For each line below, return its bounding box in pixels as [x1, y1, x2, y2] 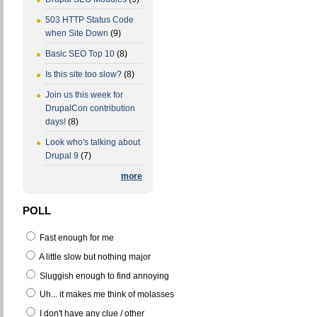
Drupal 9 [45, 151, 79, 161]
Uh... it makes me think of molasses [38, 289, 174, 300]
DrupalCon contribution [45, 103, 135, 114]
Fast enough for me [38, 233, 114, 243]
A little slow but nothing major [38, 251, 151, 262]
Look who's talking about [45, 137, 140, 148]
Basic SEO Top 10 [45, 49, 115, 59]
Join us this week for [45, 90, 123, 100]
